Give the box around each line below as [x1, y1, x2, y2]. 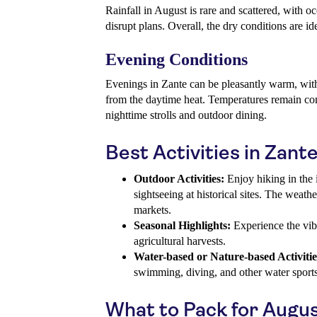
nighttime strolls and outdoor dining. [105, 109, 267, 122]
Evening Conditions [105, 50, 248, 69]
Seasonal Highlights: [134, 219, 231, 232]
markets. [134, 204, 171, 217]
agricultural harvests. [134, 235, 226, 248]
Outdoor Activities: [134, 173, 224, 185]
